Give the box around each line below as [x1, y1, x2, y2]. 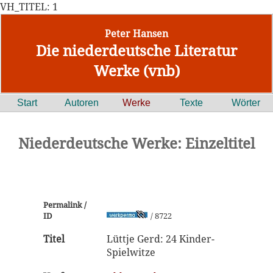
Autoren [65, 97, 99, 108]
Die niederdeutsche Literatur [36, 40, 237, 60]
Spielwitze [107, 246, 155, 259]
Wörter [231, 97, 260, 108]
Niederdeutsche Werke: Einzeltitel [18, 133, 255, 153]
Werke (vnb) [93, 60, 180, 80]
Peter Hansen [105, 27, 168, 40]
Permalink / [43, 199, 87, 210]
